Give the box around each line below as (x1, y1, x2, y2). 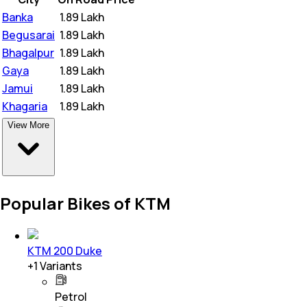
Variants (38, 258, 82, 273)
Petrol (55, 288, 87, 304)
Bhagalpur (2, 45, 54, 60)
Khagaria (2, 98, 47, 114)
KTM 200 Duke (27, 243, 102, 258)
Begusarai (2, 27, 55, 42)
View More (8, 119, 49, 130)
